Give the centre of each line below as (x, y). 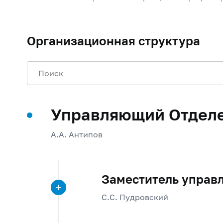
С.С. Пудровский (135, 197)
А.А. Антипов (76, 134)
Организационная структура (113, 41)
